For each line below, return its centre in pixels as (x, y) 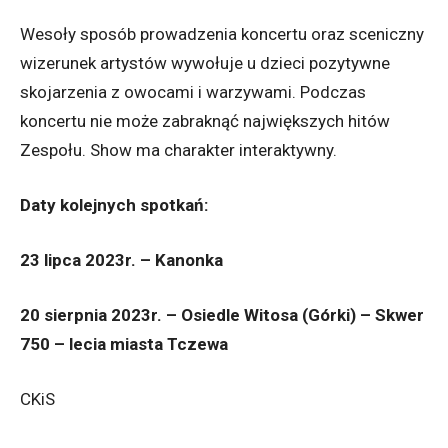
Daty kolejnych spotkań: (114, 205)
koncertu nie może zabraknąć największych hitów (205, 121)
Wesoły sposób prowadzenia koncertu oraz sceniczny (222, 34)
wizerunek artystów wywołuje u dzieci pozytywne (205, 63)
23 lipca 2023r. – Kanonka (121, 260)
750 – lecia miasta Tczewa (124, 344)
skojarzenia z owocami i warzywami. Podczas (193, 92)
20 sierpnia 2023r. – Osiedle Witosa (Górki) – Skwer (222, 315)
